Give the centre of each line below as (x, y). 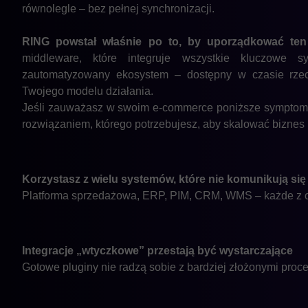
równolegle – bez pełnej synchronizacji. (118, 9)
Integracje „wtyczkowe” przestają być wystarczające (157, 251)
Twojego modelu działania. (88, 91)
